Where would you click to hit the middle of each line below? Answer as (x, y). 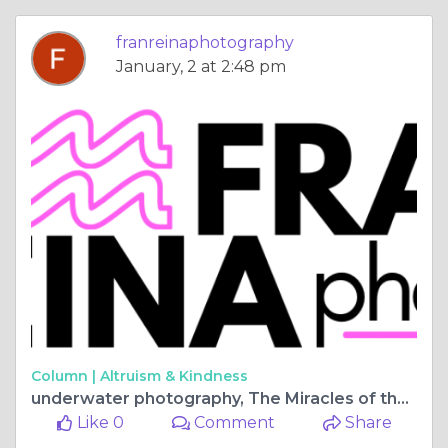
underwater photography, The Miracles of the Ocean (403, 399)
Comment (233, 423)
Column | (65, 376)
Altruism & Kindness (174, 376)
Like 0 (98, 423)
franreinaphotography (205, 42)
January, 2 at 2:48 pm (201, 66)
